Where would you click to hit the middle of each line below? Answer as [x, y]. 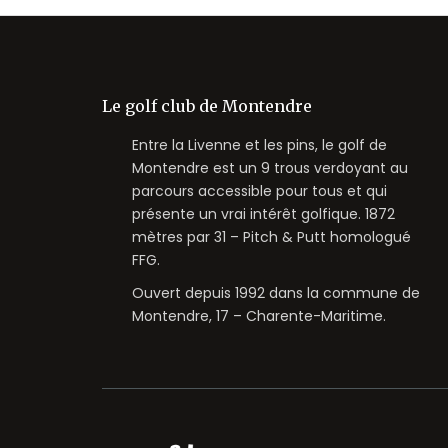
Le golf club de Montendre [207, 105]
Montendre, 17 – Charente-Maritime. [259, 315]
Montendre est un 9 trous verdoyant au [270, 167]
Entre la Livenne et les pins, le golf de [259, 144]
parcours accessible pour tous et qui [259, 190]
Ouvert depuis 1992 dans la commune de [276, 292]
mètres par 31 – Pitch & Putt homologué [271, 236]
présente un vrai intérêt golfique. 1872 [263, 213]
